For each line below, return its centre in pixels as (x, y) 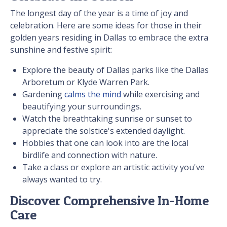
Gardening (43, 94)
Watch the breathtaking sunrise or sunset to (107, 119)
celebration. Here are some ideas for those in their (106, 26)
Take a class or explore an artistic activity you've (113, 167)
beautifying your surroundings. (82, 107)
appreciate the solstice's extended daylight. (104, 131)
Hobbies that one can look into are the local (105, 143)
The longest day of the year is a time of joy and (99, 13)
